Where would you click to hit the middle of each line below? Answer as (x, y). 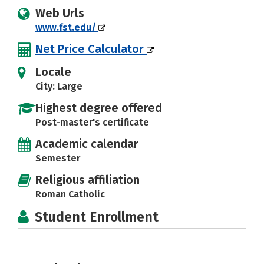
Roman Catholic (70, 194)
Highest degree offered (99, 108)
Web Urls (60, 13)
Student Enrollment (97, 217)
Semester (58, 158)
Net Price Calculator (91, 49)
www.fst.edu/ (67, 27)
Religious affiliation (88, 179)
